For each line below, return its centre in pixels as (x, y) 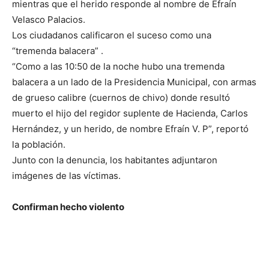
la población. (39, 145)
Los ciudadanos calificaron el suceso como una (112, 35)
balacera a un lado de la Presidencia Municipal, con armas (134, 82)
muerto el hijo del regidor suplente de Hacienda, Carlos (130, 113)
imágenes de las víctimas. (66, 176)
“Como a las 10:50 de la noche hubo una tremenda (118, 67)
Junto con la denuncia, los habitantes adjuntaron (115, 160)
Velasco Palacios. (49, 20)
